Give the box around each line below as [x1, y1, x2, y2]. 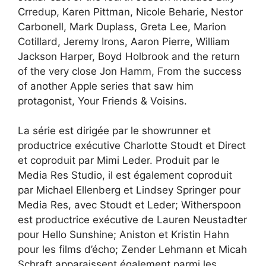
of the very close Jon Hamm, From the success [18, 65, 242, 77]
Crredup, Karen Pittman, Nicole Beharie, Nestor [18, 5, 243, 18]
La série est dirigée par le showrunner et [18, 125, 211, 137]
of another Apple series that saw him [18, 80, 194, 92]
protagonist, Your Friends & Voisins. [18, 94, 187, 107]
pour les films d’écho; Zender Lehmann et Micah [18, 243, 247, 256]
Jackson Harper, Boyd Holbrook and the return [18, 50, 240, 62]
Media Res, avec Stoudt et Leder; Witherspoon [18, 199, 241, 211]
